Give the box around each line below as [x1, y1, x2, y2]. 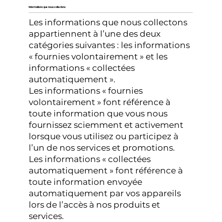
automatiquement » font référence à [29, 165, 183, 175]
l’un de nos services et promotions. [29, 142, 175, 153]
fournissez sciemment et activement [29, 119, 184, 130]
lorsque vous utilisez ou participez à [29, 131, 179, 141]
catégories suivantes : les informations [29, 40, 190, 50]
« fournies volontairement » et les [29, 51, 168, 61]
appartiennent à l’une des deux [29, 28, 161, 39]
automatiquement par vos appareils [29, 188, 181, 198]
